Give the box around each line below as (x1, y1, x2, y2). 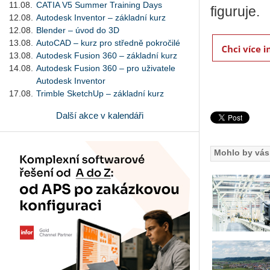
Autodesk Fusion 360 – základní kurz (36, 50, 177, 60)
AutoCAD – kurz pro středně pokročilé (36, 37, 180, 48)
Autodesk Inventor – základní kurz (36, 12, 166, 22)
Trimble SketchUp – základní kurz (36, 88, 164, 98)
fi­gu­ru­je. (210, 4, 260, 20)
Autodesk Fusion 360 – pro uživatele (36, 63, 175, 73)
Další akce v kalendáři (55, 110, 143, 121)
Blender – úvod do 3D (36, 25, 119, 35)
